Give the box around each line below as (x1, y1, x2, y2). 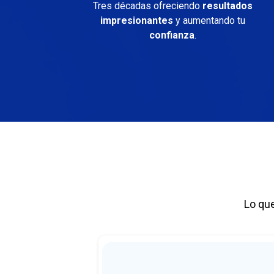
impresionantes (100, 15, 173, 26)
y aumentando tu (172, 15, 245, 26)
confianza (149, 29, 194, 41)
